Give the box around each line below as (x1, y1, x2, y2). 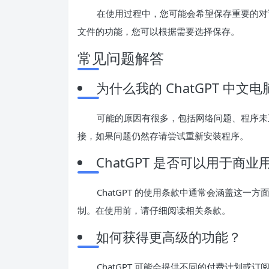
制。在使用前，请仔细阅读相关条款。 (77, 204, 231, 216)
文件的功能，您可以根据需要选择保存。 (77, 25, 240, 37)
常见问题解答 (77, 47, 164, 68)
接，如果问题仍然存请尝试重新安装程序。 (77, 129, 249, 142)
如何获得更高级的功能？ (96, 227, 241, 246)
